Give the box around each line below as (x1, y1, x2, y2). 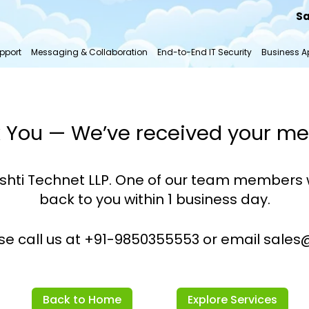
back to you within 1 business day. (39, 190, 270, 210)
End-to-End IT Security (157, 46, 252, 59)
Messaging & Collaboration (30, 46, 148, 59)
